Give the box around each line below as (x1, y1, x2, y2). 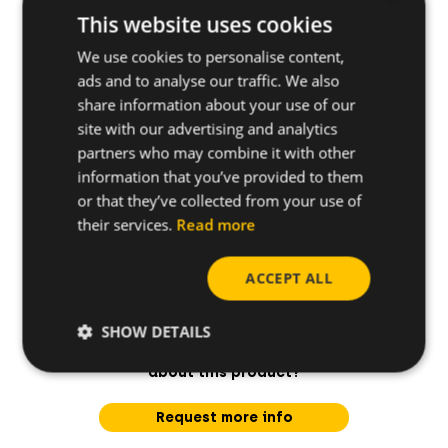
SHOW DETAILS (101, 321, 211, 341)
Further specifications (43, 71, 225, 91)
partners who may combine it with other (77, 142, 356, 162)
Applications (43, 6, 150, 26)
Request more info (155, 409, 293, 427)
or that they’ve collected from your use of (77, 190, 362, 210)
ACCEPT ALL (245, 268, 333, 287)
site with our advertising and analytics (77, 118, 338, 138)
